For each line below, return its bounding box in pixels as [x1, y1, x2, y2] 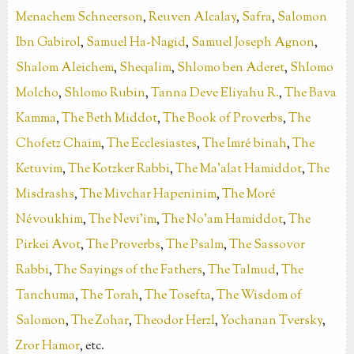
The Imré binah [201, 135, 287, 154]
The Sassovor [228, 236, 305, 255]
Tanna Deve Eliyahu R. [150, 85, 279, 104]
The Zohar [70, 312, 129, 331]
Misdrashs [15, 186, 74, 205]
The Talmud [207, 262, 276, 281]
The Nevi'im [88, 211, 156, 230]
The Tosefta [144, 287, 211, 306]
